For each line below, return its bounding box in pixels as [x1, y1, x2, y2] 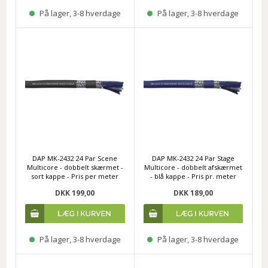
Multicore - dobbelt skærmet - [26, 162, 123, 172]
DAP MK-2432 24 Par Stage [151, 153, 234, 163]
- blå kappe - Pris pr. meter [150, 171, 236, 181]
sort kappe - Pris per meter [31, 171, 119, 181]
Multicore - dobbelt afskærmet [144, 162, 242, 172]
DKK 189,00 [173, 187, 213, 198]
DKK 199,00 [55, 187, 95, 198]
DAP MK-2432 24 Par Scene [32, 153, 118, 163]
